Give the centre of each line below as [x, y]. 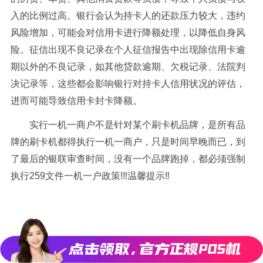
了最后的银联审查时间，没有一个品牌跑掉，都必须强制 [128, 159]
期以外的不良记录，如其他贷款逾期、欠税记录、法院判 [128, 66]
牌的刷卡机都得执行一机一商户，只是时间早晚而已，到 [128, 141]
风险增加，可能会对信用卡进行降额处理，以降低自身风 [128, 32]
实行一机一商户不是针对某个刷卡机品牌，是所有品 [137, 124]
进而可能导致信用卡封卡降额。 [76, 100]
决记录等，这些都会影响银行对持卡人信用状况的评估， [128, 83]
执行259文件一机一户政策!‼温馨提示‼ [90, 176]
